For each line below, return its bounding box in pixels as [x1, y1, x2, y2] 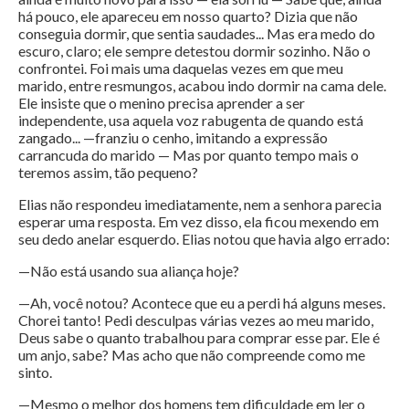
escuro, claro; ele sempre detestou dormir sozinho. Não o [18, 42, 371, 60]
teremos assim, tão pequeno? [18, 163, 198, 182]
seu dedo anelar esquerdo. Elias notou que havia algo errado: [18, 230, 390, 248]
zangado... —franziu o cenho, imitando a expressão [18, 129, 328, 147]
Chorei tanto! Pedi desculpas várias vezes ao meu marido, [18, 311, 373, 330]
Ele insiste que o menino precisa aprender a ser [18, 94, 305, 112]
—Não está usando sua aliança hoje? [18, 262, 239, 280]
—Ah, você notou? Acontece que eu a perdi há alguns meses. [18, 294, 385, 312]
